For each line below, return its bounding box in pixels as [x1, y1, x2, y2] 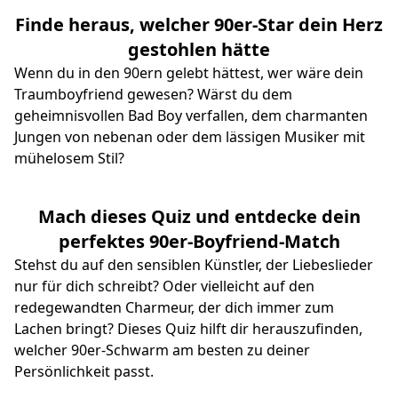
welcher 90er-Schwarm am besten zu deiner [14, 340, 310, 361]
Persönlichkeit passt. [14, 362, 154, 382]
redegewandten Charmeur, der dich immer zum [14, 298, 334, 318]
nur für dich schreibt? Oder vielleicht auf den [14, 276, 314, 297]
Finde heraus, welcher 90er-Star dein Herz [15, 12, 383, 37]
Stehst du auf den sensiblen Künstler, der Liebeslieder [14, 255, 373, 275]
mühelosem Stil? [14, 148, 124, 169]
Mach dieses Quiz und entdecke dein [37, 204, 361, 229]
